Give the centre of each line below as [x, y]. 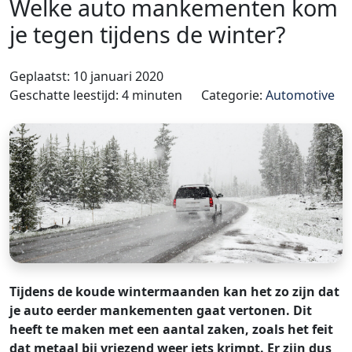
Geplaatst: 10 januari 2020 [86, 76]
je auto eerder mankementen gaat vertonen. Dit [161, 311]
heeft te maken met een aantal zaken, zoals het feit [171, 330]
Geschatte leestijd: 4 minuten [96, 95]
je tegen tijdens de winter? [147, 34]
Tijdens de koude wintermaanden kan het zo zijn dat [174, 292]
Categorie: [233, 95]
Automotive [300, 95]
